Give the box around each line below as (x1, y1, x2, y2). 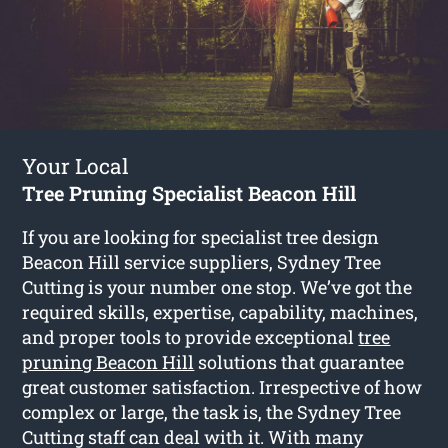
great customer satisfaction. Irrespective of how (22, 374, 423, 399)
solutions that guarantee (194, 349, 405, 374)
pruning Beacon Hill (22, 349, 195, 374)
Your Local (22, 151, 130, 180)
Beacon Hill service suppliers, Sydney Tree (22, 249, 382, 274)
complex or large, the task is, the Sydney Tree (22, 399, 402, 424)
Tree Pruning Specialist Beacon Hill (22, 179, 357, 206)
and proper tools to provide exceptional (22, 324, 359, 349)
